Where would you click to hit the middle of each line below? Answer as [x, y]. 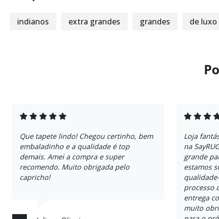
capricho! [35, 177]
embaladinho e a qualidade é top [75, 146]
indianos [33, 22]
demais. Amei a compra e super [72, 157]
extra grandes [94, 22]
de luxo [203, 22]
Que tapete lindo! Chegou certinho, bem [86, 136]
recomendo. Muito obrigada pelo [75, 167]
